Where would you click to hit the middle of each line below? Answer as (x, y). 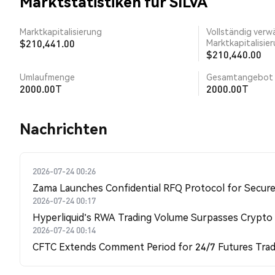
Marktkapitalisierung (61, 31)
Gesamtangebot (240, 76)
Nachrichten (64, 128)
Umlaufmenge (47, 76)
